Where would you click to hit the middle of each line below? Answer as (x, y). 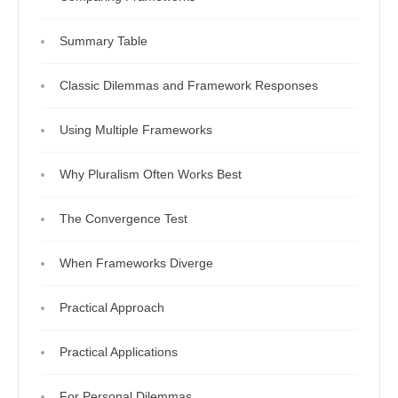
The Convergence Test (123, 219)
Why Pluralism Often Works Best (150, 174)
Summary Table (103, 41)
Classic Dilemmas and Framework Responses (188, 85)
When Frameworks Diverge (136, 263)
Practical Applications (118, 352)
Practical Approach (111, 307)
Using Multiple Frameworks (135, 130)
